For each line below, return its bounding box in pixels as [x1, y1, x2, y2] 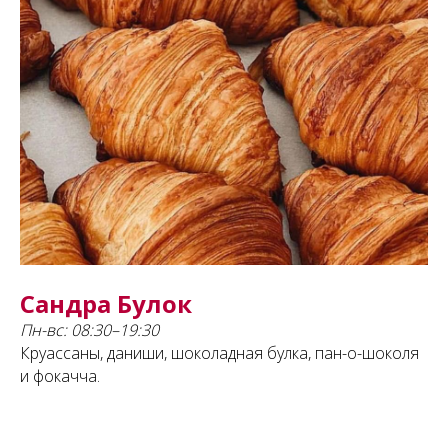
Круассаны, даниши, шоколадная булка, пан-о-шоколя [20, 342, 419, 365]
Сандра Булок [20, 287, 192, 321]
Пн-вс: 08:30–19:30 [20, 319, 159, 342]
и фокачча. [20, 365, 100, 388]
